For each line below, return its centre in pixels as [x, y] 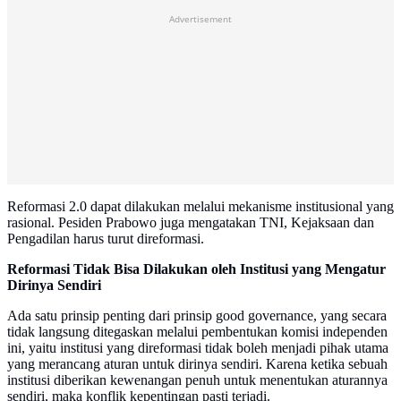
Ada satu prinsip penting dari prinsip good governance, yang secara [197, 316]
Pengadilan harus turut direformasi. [106, 239]
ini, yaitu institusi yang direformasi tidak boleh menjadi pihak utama [198, 348]
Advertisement [200, 19]
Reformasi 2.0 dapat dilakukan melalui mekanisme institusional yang [200, 207]
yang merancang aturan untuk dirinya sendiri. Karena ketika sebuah [197, 364]
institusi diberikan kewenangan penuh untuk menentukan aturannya [197, 380]
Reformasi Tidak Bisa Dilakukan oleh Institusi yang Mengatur [196, 269]
